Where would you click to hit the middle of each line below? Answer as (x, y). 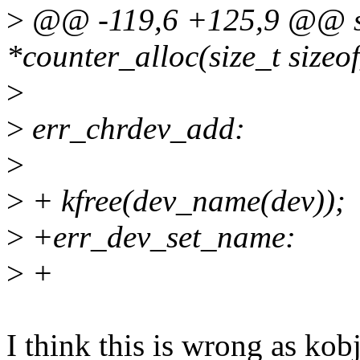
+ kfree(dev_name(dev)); (185, 201)
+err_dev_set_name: (160, 237)
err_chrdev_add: (135, 129)
